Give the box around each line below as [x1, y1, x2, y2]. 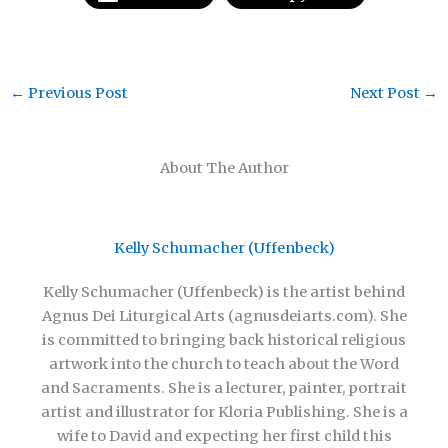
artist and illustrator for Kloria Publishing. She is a [40, 403, 408, 422]
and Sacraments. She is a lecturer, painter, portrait [41, 379, 407, 398]
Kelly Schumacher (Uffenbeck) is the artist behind [43, 283, 405, 302]
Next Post [350, 83, 424, 102]
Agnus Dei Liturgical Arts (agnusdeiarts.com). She [41, 307, 407, 326]
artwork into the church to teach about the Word [49, 355, 399, 374]
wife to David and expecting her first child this [56, 427, 392, 446]
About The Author [159, 159, 289, 178]
